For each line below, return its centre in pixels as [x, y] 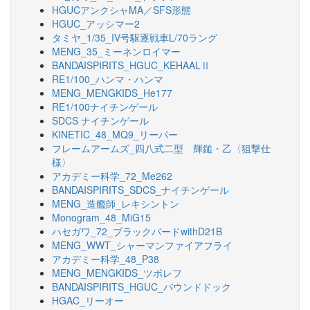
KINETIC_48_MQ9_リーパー [115, 134]
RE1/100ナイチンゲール [105, 107]
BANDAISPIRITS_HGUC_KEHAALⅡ [131, 65]
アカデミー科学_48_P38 [106, 259]
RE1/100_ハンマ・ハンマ [108, 79]
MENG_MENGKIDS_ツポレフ [117, 273]
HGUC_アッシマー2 [96, 24]
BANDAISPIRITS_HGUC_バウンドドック [142, 286]
